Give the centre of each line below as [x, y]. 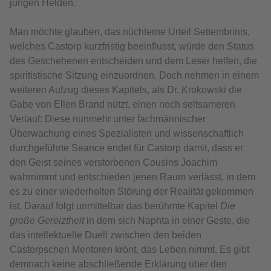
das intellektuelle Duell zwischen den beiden [106, 235]
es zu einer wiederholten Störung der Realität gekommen [132, 192]
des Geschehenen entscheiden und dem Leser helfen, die [133, 61]
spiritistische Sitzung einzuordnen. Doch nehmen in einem [134, 76]
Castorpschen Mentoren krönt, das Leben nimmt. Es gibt [129, 250]
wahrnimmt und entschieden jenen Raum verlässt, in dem [132, 177]
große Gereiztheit [47, 221]
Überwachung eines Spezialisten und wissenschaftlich [127, 134]
